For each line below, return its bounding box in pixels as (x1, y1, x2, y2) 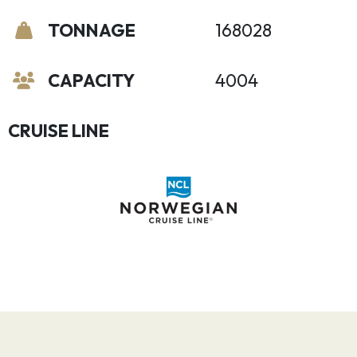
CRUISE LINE (8, 120, 109, 142)
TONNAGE (48, 19, 135, 41)
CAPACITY (48, 69, 135, 92)
